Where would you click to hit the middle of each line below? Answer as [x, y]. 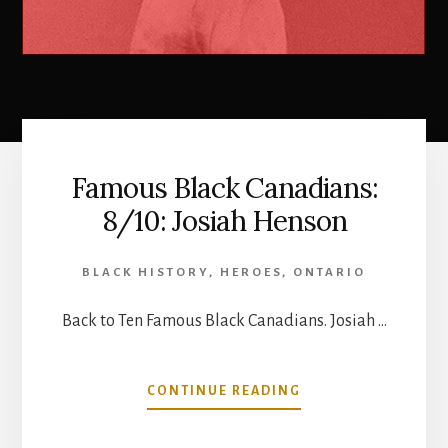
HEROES [251, 272]
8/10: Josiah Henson [224, 220]
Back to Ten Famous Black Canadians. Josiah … [224, 320]
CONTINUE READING [224, 390]
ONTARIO [329, 272]
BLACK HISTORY [145, 272]
